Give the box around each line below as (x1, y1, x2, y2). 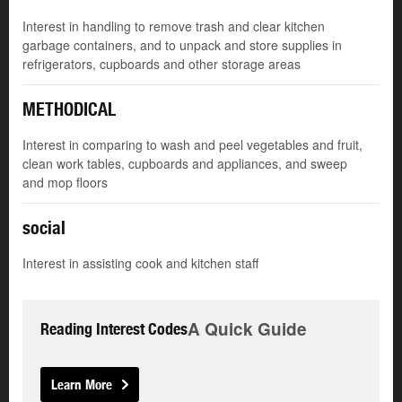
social (22, 217, 66, 239)
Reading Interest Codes (40, 319, 188, 339)
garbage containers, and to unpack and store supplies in (22, 36, 342, 55)
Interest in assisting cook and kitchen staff (22, 254, 258, 273)
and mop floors (22, 173, 108, 192)
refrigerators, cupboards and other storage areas (22, 55, 301, 74)
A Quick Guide (188, 317, 307, 342)
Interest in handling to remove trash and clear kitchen (22, 17, 325, 36)
